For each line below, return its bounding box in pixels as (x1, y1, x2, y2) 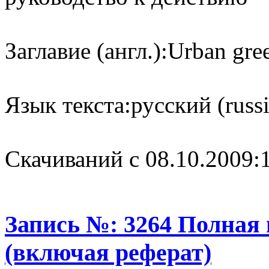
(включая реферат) (5, 239, 211, 267)
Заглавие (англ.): (5, 37, 168, 64)
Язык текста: (5, 91, 131, 118)
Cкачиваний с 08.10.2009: (5, 145, 260, 172)
